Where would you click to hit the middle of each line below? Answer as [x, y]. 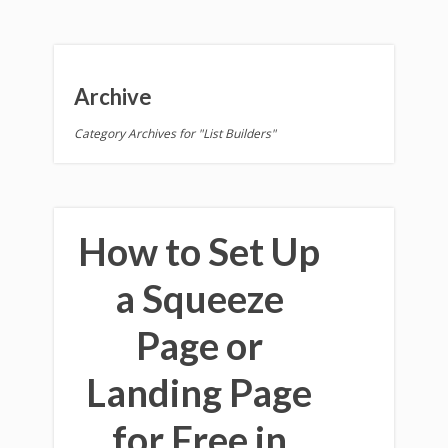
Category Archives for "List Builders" [175, 133]
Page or [199, 345]
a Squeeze [199, 298]
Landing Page [199, 392]
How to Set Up [199, 251]
